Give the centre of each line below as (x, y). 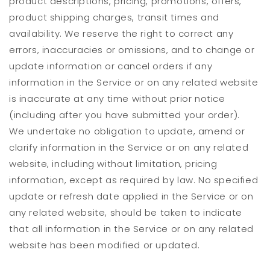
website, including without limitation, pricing (113, 164)
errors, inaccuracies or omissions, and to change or (132, 50)
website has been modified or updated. (105, 245)
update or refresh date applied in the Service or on (131, 196)
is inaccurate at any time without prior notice (117, 99)
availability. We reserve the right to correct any (121, 34)
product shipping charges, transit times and (114, 17)
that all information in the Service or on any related (131, 229)
